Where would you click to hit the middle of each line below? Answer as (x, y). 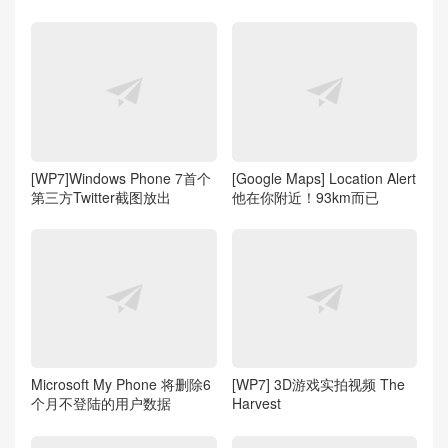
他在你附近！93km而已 (305, 196)
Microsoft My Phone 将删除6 (121, 384)
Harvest (256, 403)
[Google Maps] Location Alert (323, 177)
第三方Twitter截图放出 (101, 196)
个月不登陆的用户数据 (101, 403)
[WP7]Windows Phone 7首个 (121, 177)
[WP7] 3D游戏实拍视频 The (318, 384)
